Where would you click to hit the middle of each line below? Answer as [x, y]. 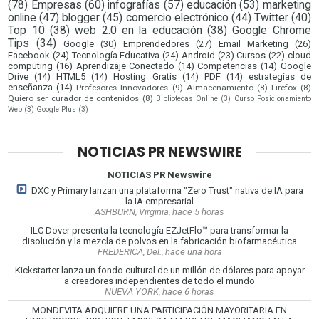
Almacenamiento [220, 88]
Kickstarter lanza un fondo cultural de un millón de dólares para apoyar [159, 270]
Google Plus [57, 110]
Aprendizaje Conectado [125, 66]
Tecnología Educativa [116, 56]
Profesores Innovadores [122, 88]
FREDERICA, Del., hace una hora [159, 251]
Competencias [228, 66]
